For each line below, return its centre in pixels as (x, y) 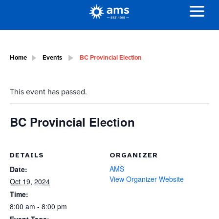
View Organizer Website (147, 179)
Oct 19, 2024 (30, 182)
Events (53, 57)
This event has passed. (48, 92)
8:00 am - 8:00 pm (38, 207)
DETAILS (27, 155)
